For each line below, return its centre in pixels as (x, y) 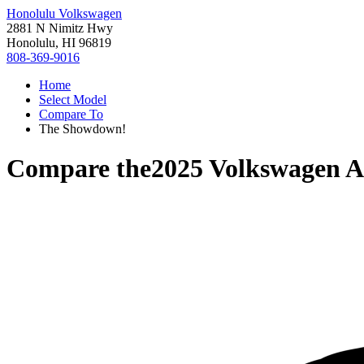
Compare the (79, 169)
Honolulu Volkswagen (64, 13)
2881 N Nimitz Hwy (60, 28)
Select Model (73, 100)
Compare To (71, 114)
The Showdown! (82, 129)
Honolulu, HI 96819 (59, 43)
